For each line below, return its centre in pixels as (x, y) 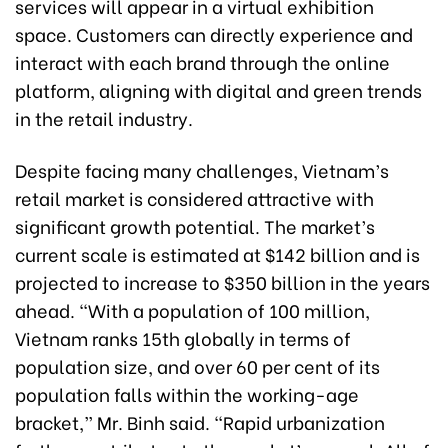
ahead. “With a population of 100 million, (192, 309)
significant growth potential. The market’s (195, 225)
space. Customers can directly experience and (214, 33)
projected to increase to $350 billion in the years (222, 281)
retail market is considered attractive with (194, 197)
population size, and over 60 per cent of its (197, 365)
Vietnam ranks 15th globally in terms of (183, 337)
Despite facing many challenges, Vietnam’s (202, 169)
